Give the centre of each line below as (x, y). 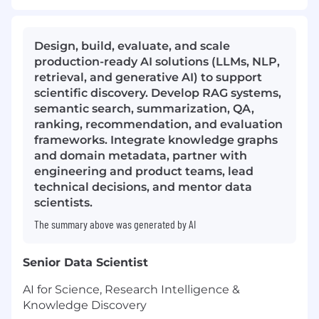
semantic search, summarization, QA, (144, 109)
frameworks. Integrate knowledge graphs (156, 140)
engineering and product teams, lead (144, 172)
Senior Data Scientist (85, 263)
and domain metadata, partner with (141, 156)
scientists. (63, 203)
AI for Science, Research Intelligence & (131, 290)
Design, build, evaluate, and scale (132, 46)
